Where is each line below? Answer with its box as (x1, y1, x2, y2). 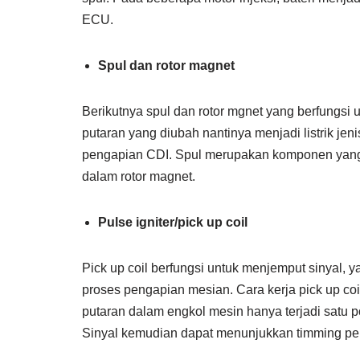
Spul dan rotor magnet (98, 58, 235, 72)
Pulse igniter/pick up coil (98, 215, 247, 229)
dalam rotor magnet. (82, 169, 195, 183)
